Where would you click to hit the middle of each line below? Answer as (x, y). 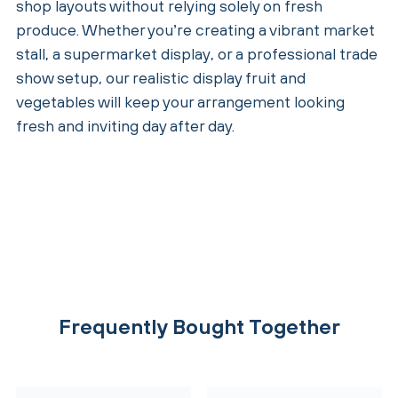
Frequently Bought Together (199, 326)
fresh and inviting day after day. (125, 125)
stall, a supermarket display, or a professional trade (197, 53)
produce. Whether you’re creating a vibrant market (195, 29)
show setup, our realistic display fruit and (161, 77)
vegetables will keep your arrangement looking (180, 101)
